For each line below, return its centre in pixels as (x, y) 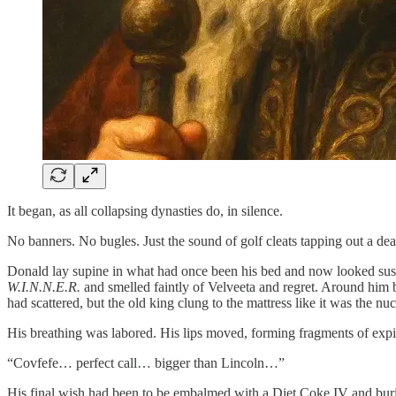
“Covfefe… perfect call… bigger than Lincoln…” (146, 362)
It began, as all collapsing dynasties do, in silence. (145, 210)
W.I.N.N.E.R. (44, 286)
